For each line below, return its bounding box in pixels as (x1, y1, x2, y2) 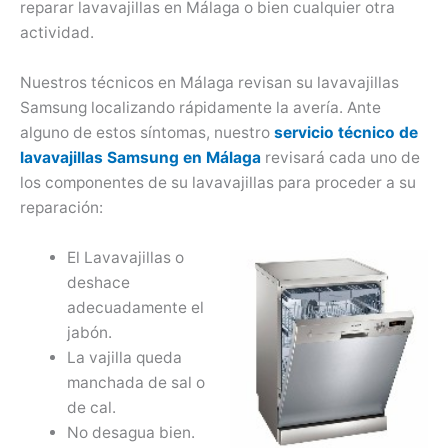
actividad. (20, 23, 94, 43)
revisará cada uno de (265, 148, 420, 168)
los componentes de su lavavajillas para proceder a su (20, 173, 416, 193)
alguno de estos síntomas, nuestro (20, 123, 274, 143)
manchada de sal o (66, 372, 205, 392)
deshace (66, 272, 130, 292)
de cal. (66, 397, 116, 417)
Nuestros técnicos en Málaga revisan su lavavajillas (20, 73, 399, 93)
